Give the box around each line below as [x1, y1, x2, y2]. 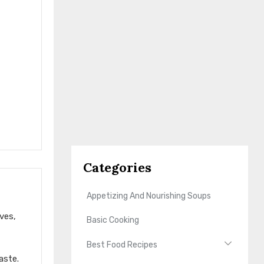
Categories [83, 159, 152, 176]
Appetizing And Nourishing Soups [87, 191, 212, 202]
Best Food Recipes [87, 239, 158, 250]
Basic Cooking [87, 215, 140, 226]
